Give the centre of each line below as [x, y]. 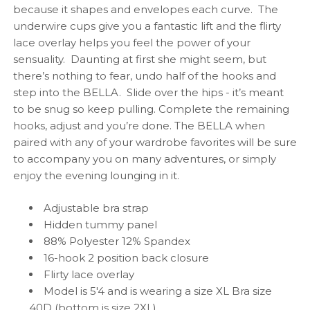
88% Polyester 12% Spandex [117, 241]
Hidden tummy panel [101, 224]
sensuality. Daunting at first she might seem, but [139, 59]
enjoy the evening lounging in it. [96, 175]
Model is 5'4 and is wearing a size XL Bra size [158, 291]
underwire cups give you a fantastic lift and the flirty [147, 26]
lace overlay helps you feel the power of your [131, 42]
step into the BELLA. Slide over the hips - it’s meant [148, 92]
